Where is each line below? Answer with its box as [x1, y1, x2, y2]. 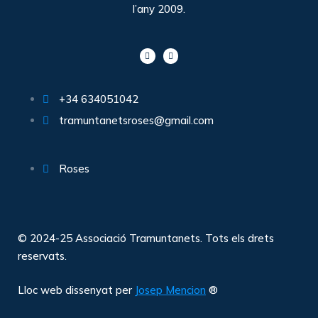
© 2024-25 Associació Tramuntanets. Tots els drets [18, 231, 274, 246]
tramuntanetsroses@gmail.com [59, 114, 214, 128]
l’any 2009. [133, 1, 185, 16]
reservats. [18, 249, 67, 263]
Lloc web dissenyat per [18, 283, 135, 297]
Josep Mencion [135, 283, 206, 297]
